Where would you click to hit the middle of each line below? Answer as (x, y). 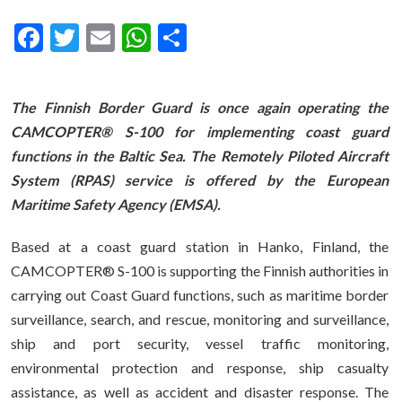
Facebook (102, 37)
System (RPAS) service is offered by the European (200, 180)
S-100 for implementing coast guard (257, 131)
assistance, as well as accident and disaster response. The (200, 392)
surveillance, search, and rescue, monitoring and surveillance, (200, 319)
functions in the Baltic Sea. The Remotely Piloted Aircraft (200, 156)
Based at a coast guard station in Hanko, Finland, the (200, 246)
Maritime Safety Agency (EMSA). (116, 204)
